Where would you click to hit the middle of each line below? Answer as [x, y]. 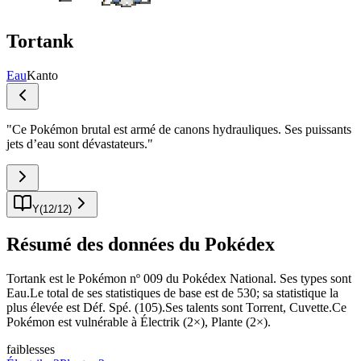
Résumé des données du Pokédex [141, 244]
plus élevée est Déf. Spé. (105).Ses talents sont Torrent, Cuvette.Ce [176, 307]
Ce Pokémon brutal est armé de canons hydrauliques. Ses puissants [182, 129]
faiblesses [31, 349]
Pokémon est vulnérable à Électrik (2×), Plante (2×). [139, 322]
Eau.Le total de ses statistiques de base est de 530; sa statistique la [172, 293]
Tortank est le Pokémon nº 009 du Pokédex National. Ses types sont [179, 278]
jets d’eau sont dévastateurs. [77, 143]
